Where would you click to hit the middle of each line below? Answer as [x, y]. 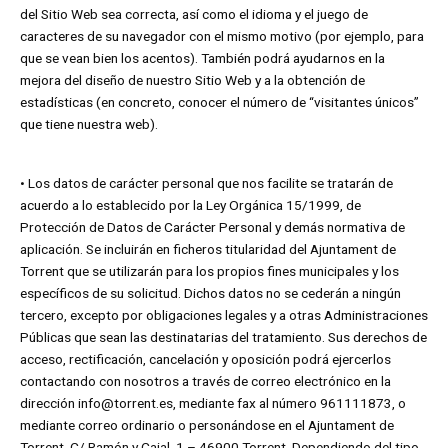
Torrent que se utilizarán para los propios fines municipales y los [209, 271]
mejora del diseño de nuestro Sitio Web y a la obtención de [192, 79]
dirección [49, 403]
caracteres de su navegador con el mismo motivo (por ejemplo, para [222, 35]
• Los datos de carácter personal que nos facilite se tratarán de [206, 183]
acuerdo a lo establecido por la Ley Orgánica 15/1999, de [190, 205]
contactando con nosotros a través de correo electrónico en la [205, 381]
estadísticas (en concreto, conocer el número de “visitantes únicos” [219, 101]
